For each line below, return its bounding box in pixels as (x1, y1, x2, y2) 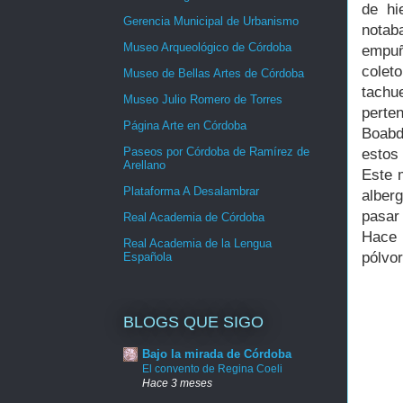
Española (123, 250, 172, 264)
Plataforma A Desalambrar (123, 184, 259, 199)
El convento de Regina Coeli (142, 363, 282, 376)
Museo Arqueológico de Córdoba (123, 40, 291, 55)
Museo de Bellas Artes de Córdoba (123, 67, 304, 81)
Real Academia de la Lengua (123, 237, 272, 251)
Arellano (123, 158, 166, 173)
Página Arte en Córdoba (123, 119, 246, 133)
